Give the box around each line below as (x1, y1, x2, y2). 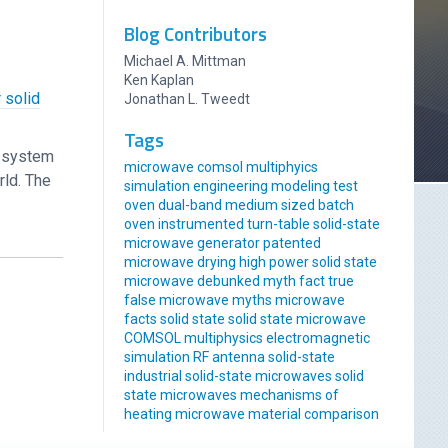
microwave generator (124, 235, 261, 252)
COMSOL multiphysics (124, 330, 264, 347)
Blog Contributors (124, 19, 268, 48)
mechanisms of (240, 387, 340, 404)
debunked (197, 273, 261, 290)
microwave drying (124, 254, 237, 271)
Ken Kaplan (124, 72, 195, 89)
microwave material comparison (175, 406, 380, 423)
